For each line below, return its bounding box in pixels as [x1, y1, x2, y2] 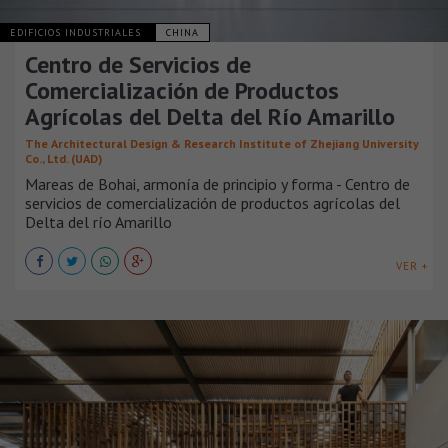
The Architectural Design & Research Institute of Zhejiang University [25, 135, 419, 151]
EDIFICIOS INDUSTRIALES [10, 25, 145, 39]
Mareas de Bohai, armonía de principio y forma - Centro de [25, 173, 410, 194]
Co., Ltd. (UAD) [25, 150, 102, 166]
